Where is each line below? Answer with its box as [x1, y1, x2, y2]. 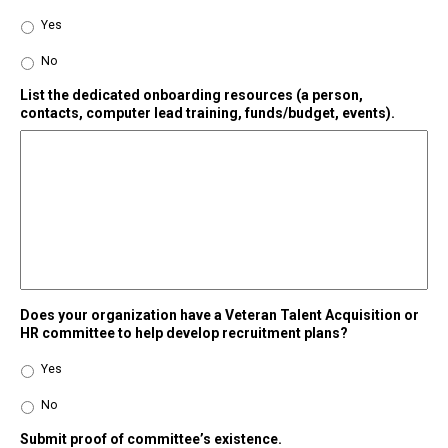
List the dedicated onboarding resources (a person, [20, 87, 363, 104]
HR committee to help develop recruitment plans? [20, 325, 348, 342]
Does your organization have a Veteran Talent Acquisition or [20, 307, 419, 324]
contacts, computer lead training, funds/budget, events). [20, 105, 395, 122]
